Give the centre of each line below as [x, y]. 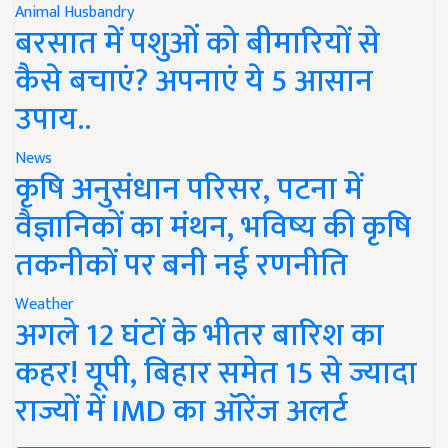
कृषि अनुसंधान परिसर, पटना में [189, 189]
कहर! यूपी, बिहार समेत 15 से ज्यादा [216, 373]
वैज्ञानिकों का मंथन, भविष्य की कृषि [213, 227]
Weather [44, 304]
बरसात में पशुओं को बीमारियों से [197, 43]
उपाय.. [53, 119]
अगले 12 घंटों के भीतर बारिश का [199, 335]
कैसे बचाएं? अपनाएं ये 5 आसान [194, 81]
